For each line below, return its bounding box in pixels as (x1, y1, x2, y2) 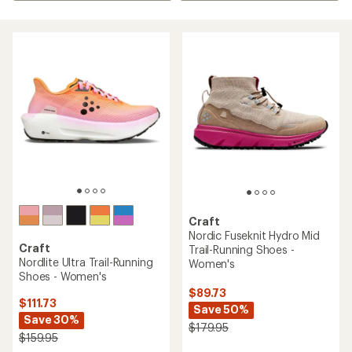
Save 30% (24, 313, 79, 326)
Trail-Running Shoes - (189, 243, 295, 256)
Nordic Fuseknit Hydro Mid (189, 229, 320, 242)
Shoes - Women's (19, 269, 107, 283)
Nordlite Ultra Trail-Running (19, 255, 153, 269)
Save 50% (193, 302, 249, 316)
